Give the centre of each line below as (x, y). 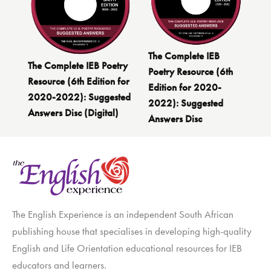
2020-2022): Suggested (79, 96)
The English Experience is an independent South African (123, 214)
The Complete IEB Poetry (77, 65)
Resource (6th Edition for (78, 81)
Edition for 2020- (184, 87)
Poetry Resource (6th (190, 71)
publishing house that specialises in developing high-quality (132, 231)
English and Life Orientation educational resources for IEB (127, 248)
